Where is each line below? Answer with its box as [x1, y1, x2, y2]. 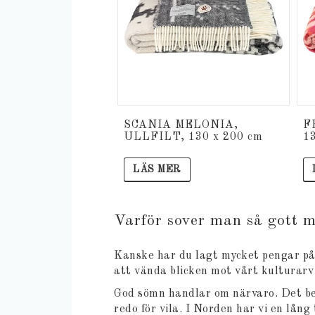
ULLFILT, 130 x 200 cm [124, 131, 263, 143]
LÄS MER [133, 165, 181, 175]
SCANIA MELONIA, [124, 120, 238, 131]
